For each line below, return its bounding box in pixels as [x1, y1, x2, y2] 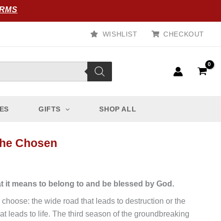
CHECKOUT [163, 30, 204, 38]
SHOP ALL [99, 105, 137, 113]
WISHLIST [102, 30, 138, 38]
